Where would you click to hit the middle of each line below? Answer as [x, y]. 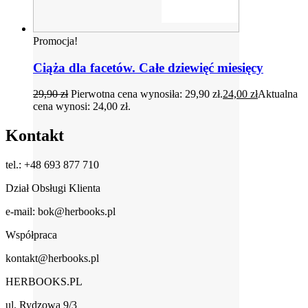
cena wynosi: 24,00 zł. [82, 107]
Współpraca [31, 235]
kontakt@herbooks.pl [52, 258]
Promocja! [55, 41]
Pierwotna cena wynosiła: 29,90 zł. [147, 94]
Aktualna [278, 94]
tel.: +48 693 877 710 [52, 165]
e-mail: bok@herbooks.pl [60, 212]
